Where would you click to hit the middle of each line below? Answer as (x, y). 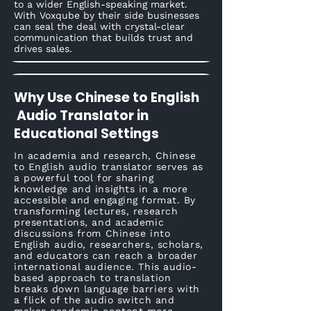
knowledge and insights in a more (101, 189)
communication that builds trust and (103, 37)
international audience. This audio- (106, 267)
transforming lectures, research (96, 211)
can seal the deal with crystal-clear (99, 26)
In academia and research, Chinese (105, 155)
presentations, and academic (89, 222)
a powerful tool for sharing (84, 178)
